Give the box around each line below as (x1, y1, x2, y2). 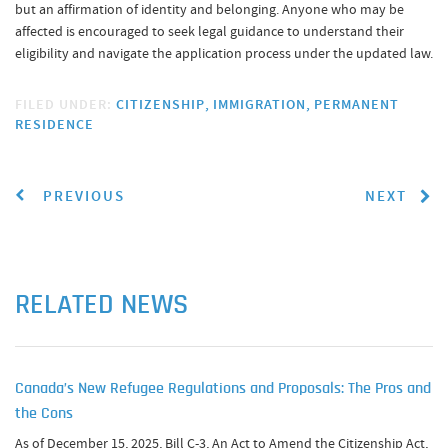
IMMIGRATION (213, 95, 306, 114)
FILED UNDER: (15, 95, 116, 114)
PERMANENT (314, 95, 399, 114)
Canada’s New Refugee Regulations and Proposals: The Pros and (15, 381, 431, 397)
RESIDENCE (15, 115, 94, 134)
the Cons (15, 406, 73, 422)
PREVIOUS (38, 186, 125, 206)
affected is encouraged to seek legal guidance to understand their (15, 22, 404, 40)
